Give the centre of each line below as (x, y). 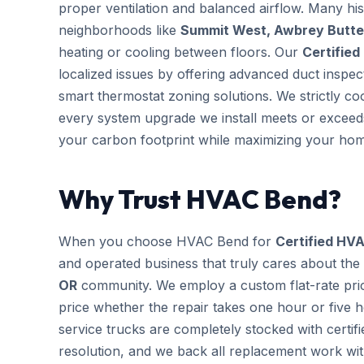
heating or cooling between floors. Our (180, 52)
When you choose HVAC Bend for (167, 241)
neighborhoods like (119, 30)
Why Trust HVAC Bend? (200, 199)
